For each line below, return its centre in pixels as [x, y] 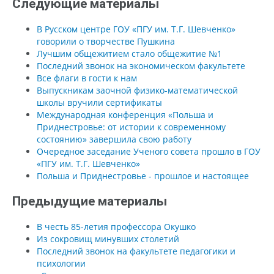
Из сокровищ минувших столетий [108, 239]
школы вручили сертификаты [99, 102]
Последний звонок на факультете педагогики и [136, 251]
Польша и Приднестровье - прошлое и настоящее [143, 176]
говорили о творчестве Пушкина [106, 41]
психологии [61, 263]
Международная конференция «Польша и [125, 114]
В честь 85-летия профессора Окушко [116, 226]
